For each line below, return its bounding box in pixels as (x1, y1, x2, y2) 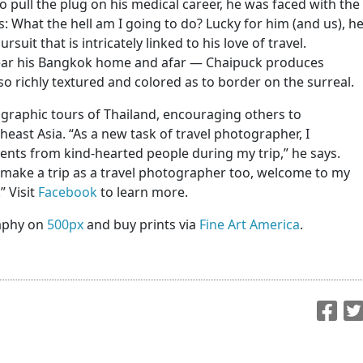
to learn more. (97, 183, 191, 202)
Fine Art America (199, 216, 300, 234)
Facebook (38, 183, 97, 202)
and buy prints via (83, 216, 199, 234)
